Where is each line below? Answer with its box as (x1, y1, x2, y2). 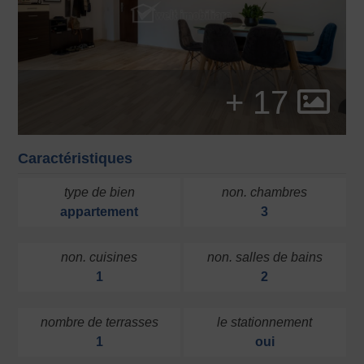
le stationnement (217, 315, 313, 330)
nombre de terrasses (40, 315, 158, 330)
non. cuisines (61, 250, 138, 265)
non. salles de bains (206, 250, 323, 265)
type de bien (63, 185, 135, 200)
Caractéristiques (18, 150, 133, 167)
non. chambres (222, 185, 308, 200)
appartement (60, 205, 139, 219)
